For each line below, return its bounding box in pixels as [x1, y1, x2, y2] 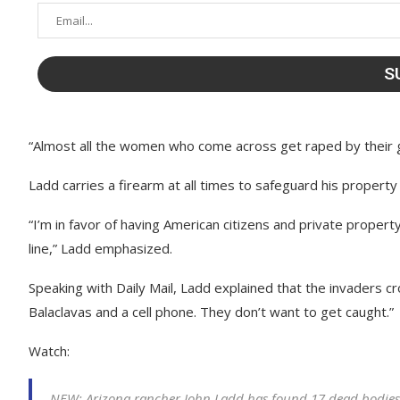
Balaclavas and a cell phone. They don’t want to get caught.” [29, 303, 394, 321]
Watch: [29, 342, 70, 360]
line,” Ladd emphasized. [29, 239, 172, 257]
